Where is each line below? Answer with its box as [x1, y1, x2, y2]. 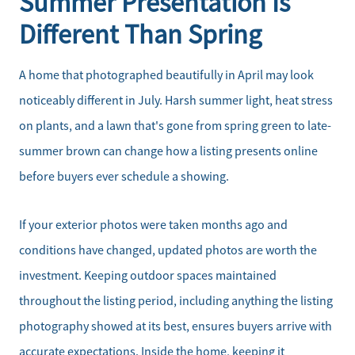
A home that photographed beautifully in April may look [19, 67, 314, 84]
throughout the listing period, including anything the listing [19, 292, 333, 309]
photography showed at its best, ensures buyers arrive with [19, 318, 332, 334]
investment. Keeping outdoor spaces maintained [19, 267, 277, 284]
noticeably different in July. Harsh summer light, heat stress [19, 93, 333, 109]
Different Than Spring [19, 17, 261, 52]
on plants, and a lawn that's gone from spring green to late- [19, 118, 331, 135]
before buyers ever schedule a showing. [19, 169, 229, 185]
